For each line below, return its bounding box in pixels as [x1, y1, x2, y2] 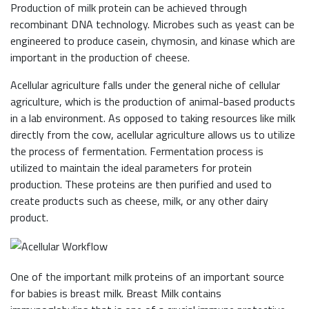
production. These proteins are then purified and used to [10, 176, 272, 193]
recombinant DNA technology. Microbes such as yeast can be [10, 16, 295, 33]
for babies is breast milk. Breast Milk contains [10, 285, 221, 302]
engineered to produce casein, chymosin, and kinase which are [10, 32, 295, 50]
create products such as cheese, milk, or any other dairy [10, 192, 268, 210]
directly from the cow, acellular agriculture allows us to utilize [10, 126, 295, 143]
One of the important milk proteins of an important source [10, 268, 284, 286]
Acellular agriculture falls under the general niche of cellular [10, 77, 280, 94]
